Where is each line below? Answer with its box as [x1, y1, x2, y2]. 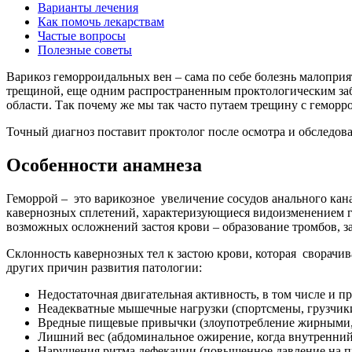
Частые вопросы [38, 28, 126, 42]
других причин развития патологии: [6, 260, 202, 274]
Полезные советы [38, 42, 132, 57]
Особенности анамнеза [6, 154, 202, 175]
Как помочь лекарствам [38, 14, 164, 28]
